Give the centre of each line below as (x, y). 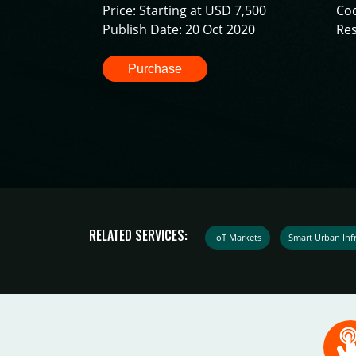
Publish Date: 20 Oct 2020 (179, 30)
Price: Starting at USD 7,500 (185, 11)
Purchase (155, 68)
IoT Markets (238, 237)
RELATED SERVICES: (138, 235)
